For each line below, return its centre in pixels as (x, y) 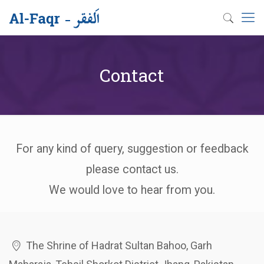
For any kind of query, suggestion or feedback (132, 149)
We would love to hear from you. (132, 190)
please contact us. (132, 169)
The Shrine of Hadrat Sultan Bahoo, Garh (118, 245)
